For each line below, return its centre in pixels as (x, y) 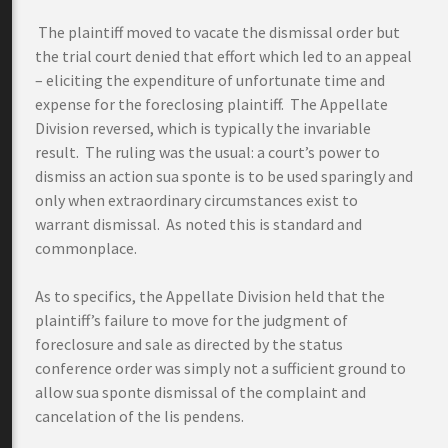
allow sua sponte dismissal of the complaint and (200, 392)
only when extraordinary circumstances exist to (196, 200)
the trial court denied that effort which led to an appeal (223, 56)
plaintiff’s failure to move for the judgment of (191, 320)
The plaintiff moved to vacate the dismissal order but (219, 32)
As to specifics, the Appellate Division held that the (210, 296)
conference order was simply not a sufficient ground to (220, 368)
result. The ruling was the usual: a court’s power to (207, 152)
